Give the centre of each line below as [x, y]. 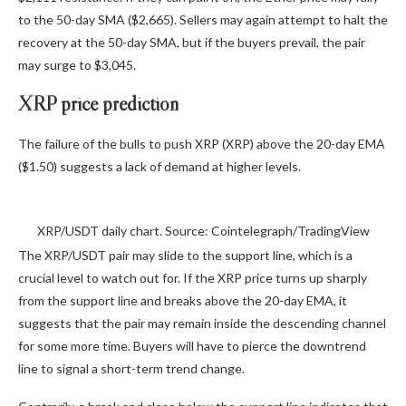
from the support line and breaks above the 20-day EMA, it [183, 300]
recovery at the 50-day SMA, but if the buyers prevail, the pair [192, 42]
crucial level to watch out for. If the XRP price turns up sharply [193, 277]
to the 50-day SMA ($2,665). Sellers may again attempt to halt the [203, 19]
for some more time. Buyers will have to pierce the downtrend [192, 345]
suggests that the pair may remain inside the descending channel [202, 323]
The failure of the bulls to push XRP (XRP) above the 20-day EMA [202, 143]
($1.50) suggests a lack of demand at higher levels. [159, 166]
